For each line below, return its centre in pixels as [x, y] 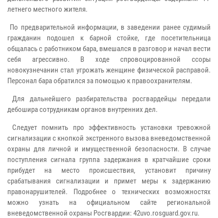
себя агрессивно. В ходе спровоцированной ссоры [109, 59]
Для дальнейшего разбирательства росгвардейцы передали [109, 99]
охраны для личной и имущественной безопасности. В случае [109, 149]
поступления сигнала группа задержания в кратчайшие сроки [109, 159]
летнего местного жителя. [47, 9]
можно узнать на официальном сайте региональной [109, 202]
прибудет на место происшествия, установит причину [109, 170]
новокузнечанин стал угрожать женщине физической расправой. [109, 70]
